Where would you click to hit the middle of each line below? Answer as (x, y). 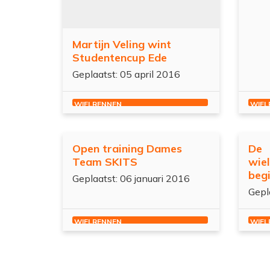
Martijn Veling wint (122, 44)
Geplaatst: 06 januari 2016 (131, 178)
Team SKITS (105, 162)
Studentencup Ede (120, 57)
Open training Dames (127, 148)
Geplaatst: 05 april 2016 (126, 74)
